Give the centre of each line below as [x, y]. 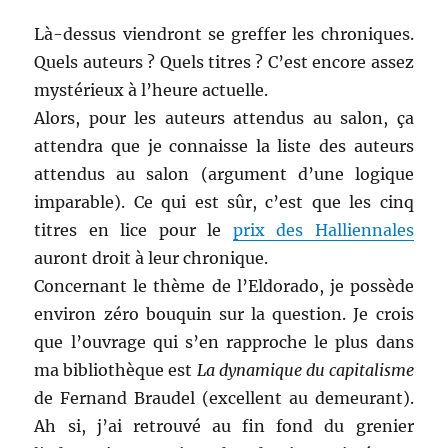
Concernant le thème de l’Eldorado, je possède [224, 286]
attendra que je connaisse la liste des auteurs [224, 146]
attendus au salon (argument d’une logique [224, 174]
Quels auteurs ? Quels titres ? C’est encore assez [224, 62]
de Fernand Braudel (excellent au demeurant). [224, 398]
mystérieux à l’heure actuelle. [151, 90]
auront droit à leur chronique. [151, 258]
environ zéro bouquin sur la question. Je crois [224, 314]
